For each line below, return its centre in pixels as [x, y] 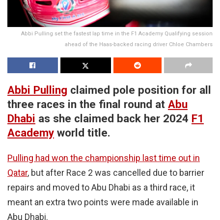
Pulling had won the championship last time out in [104, 158]
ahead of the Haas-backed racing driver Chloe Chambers [139, 44]
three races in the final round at [88, 104]
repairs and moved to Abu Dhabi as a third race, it [101, 188]
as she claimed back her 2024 [113, 118]
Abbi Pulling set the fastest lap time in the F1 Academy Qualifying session [117, 33]
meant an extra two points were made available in [103, 202]
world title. [82, 132]
